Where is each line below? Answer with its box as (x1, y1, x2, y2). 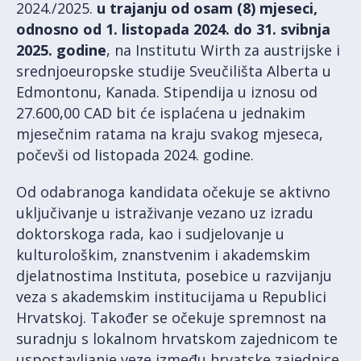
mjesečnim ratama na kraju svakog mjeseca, (16, 123, 323, 143)
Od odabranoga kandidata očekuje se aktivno (16, 181, 330, 201)
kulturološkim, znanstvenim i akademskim (16, 244, 310, 264)
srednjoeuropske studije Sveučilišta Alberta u (16, 60, 331, 81)
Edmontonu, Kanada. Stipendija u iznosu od (16, 81, 317, 102)
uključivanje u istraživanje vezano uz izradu (16, 202, 313, 222)
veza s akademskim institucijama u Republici (16, 286, 326, 306)
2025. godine (16, 39, 106, 60)
